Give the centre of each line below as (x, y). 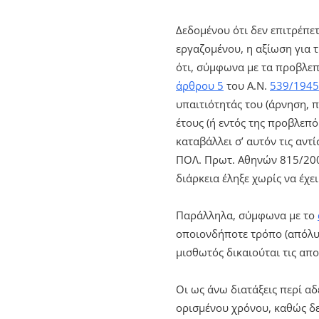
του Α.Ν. (247, 85)
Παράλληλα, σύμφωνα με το (247, 215)
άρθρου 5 (200, 85)
